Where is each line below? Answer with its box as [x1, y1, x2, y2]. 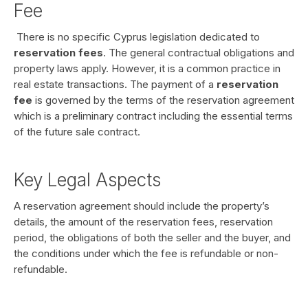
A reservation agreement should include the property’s [14, 199, 269, 212]
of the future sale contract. [14, 125, 140, 138]
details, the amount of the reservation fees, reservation [14, 215, 273, 228]
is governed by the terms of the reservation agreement [32, 93, 294, 107]
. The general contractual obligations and [103, 46, 294, 59]
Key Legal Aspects [14, 169, 161, 190]
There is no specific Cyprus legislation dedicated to [16, 30, 260, 43]
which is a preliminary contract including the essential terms [14, 109, 293, 122]
